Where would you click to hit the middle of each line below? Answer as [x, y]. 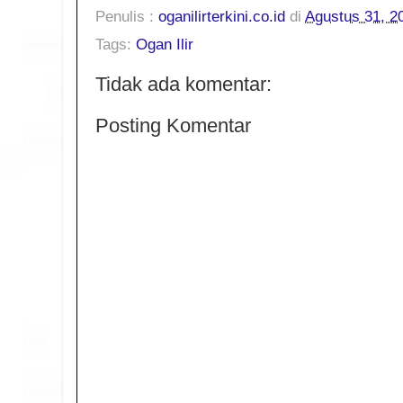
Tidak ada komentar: [184, 85]
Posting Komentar [173, 126]
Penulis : [127, 17]
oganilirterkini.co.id [222, 17]
